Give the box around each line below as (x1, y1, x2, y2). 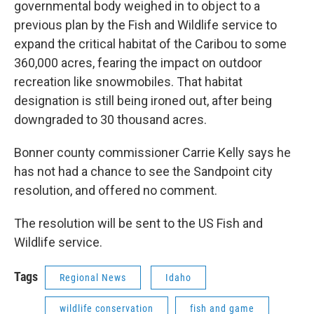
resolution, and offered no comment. (14, 183, 217, 198)
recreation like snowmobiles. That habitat (14, 74, 243, 89)
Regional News (60, 272, 126, 283)
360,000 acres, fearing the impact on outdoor (14, 55, 262, 70)
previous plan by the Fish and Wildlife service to (14, 18, 277, 32)
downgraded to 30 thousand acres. (14, 112, 207, 127)
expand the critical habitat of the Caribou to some (14, 36, 287, 51)
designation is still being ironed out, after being (14, 93, 272, 108)
